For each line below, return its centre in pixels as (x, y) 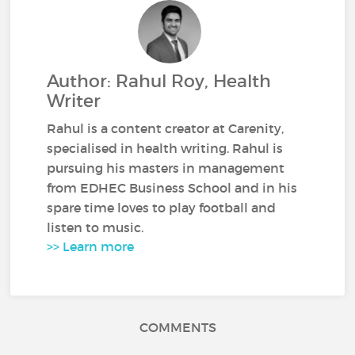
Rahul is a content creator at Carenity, (166, 128)
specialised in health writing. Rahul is (165, 148)
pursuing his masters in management (166, 168)
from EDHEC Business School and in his (172, 188)
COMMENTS (177, 327)
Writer (74, 101)
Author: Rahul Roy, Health (159, 81)
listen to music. (95, 227)
